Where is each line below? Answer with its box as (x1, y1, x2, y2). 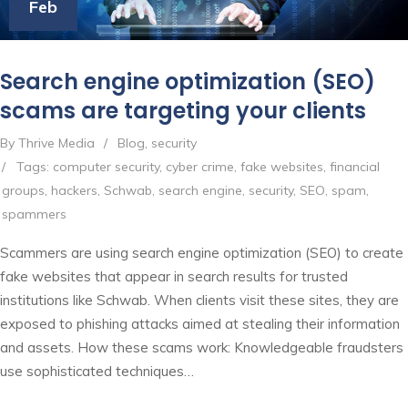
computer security (53, 158, 159, 175)
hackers (51, 181, 97, 199)
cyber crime (166, 158, 234, 175)
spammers (2, 205, 66, 222)
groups (2, 181, 45, 199)
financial (330, 158, 380, 175)
